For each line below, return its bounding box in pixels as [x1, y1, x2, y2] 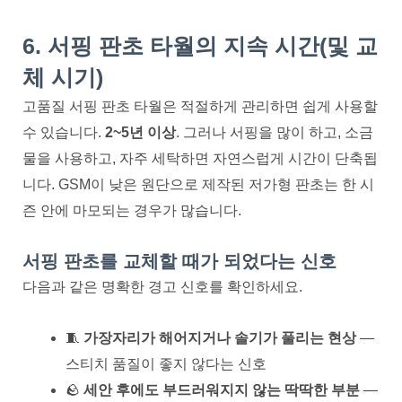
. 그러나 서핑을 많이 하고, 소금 [176, 124, 373, 140]
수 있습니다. [22, 124, 105, 140]
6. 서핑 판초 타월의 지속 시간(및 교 [22, 32, 378, 58]
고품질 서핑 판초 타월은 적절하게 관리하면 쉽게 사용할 [22, 98, 378, 114]
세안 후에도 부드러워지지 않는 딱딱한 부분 [83, 381, 360, 398]
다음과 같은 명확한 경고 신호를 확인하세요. [22, 278, 302, 294]
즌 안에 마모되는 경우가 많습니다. [22, 202, 241, 218]
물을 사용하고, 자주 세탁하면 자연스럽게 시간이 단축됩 [22, 150, 378, 166]
